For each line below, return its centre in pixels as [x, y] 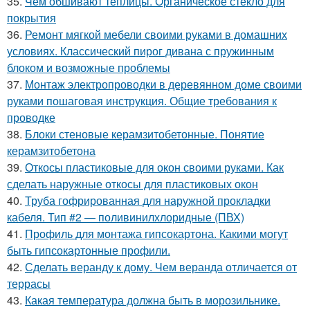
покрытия [31, 18]
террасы [29, 284]
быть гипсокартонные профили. [89, 250]
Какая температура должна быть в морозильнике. [153, 300]
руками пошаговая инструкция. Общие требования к [142, 101]
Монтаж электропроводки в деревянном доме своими [163, 84]
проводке [31, 118]
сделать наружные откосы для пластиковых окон [133, 184]
